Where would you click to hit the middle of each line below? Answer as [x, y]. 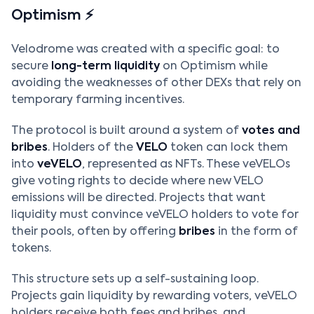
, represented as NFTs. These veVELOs [186, 165]
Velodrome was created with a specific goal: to [145, 50]
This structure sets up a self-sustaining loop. [135, 280]
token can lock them [228, 148]
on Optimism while [214, 67]
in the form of [257, 232]
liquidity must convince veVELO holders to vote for [155, 215]
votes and [271, 131]
